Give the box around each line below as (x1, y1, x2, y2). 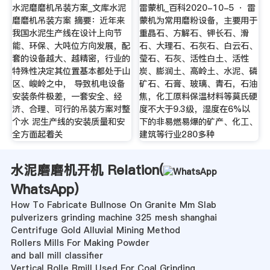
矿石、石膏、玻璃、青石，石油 (139, 78, 258, 90)
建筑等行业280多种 (139, 128, 215, 141)
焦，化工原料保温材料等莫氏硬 (139, 90, 258, 103)
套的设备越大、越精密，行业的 (11, 52, 130, 65)
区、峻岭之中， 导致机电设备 (11, 78, 125, 90)
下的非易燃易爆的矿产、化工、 (139, 116, 258, 128)
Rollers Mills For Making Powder (10, 237, 149, 250)
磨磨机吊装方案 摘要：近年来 (11, 14, 125, 27)
